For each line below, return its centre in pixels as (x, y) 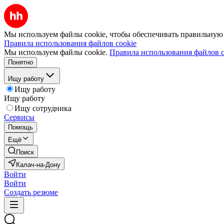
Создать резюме (31, 192)
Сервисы (19, 117)
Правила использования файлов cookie (70, 43)
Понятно (20, 62)
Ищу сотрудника (43, 108)
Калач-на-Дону (38, 165)
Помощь (20, 127)
